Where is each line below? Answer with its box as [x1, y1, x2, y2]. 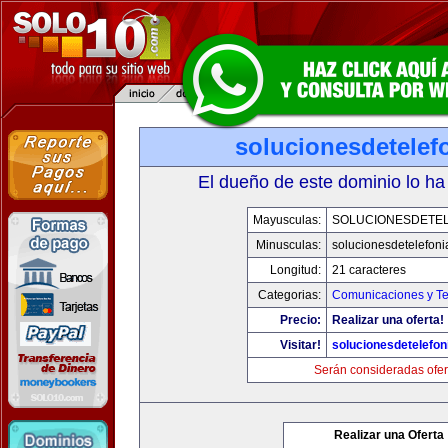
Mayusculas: [253, 213, 321, 227]
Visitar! [280, 338, 321, 352]
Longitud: [270, 263, 321, 277]
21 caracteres [332, 263, 406, 277]
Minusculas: [256, 238, 321, 252]
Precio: [280, 313, 321, 327]
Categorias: [258, 288, 321, 302]
